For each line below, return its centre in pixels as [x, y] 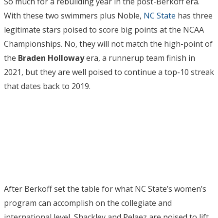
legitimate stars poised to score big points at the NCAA [104, 30]
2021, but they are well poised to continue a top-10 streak [109, 72]
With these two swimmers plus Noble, [74, 16]
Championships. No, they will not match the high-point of [108, 44]
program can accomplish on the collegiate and [88, 203]
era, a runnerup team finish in [141, 58]
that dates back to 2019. [47, 86]
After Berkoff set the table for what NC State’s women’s [105, 189]
